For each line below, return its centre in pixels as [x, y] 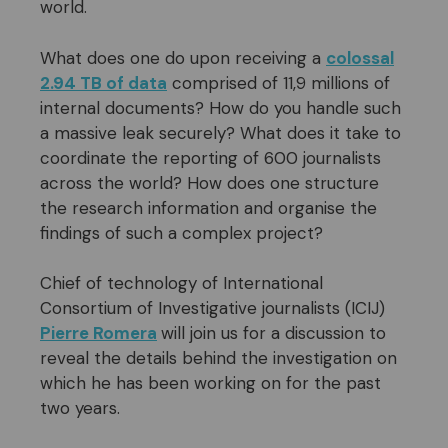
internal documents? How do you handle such [220, 107]
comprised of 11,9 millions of [278, 82]
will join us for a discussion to [273, 333]
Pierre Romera [98, 333]
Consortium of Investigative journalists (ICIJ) [212, 308]
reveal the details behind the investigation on [218, 358]
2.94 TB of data [103, 82]
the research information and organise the [208, 207]
